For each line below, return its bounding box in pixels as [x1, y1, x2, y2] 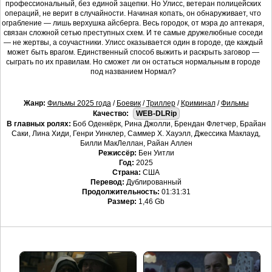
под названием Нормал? [90, 67, 176, 76]
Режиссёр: [98, 149, 137, 158]
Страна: [112, 168, 141, 177]
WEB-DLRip [136, 109, 177, 118]
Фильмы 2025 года [47, 99, 111, 108]
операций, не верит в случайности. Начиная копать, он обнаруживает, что [5, 9, 261, 18]
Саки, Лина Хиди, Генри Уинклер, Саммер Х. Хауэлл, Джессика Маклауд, [12, 129, 260, 138]
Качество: [93, 109, 129, 118]
